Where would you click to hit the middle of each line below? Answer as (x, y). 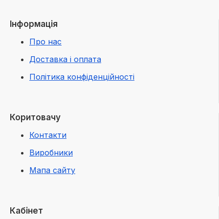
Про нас (45, 42)
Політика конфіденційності (82, 77)
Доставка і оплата (65, 59)
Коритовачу (35, 118)
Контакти (48, 135)
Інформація (34, 24)
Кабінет (26, 211)
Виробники (51, 153)
